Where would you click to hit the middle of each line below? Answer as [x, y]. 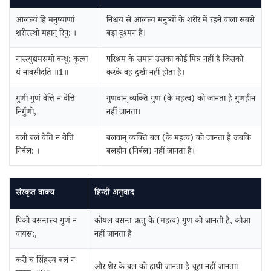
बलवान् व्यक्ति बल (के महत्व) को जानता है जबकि [179, 139]
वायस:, [26, 235]
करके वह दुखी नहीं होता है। [145, 74]
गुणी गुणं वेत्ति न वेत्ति [45, 100]
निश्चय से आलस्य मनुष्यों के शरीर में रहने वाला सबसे [181, 21]
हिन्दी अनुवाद [114, 194]
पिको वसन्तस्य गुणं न [46, 222]
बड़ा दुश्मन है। [126, 34]
